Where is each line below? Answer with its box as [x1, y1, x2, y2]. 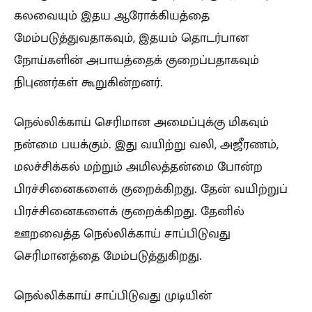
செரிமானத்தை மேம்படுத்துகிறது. [14, 247, 202, 264]
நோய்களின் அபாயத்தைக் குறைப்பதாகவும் [14, 51, 259, 68]
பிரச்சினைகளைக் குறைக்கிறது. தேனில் [14, 202, 244, 219]
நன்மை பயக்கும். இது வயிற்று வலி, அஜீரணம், [14, 135, 279, 153]
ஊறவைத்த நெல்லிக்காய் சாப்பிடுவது [14, 224, 231, 242]
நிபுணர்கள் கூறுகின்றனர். [14, 73, 163, 91]
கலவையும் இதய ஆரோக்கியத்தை [14, 6, 210, 24]
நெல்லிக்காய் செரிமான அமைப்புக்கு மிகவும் [14, 113, 269, 130]
